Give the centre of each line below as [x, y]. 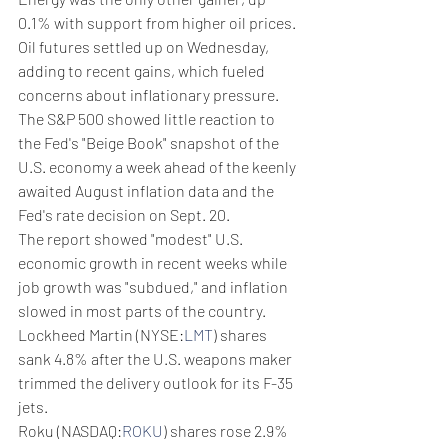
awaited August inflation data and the [147, 190]
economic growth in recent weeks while [154, 262]
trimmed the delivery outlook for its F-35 [157, 382]
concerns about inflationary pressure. [148, 94]
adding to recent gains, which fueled [143, 70]
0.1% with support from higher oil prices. [157, 22]
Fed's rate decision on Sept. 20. [124, 214]
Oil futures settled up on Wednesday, [145, 46]
